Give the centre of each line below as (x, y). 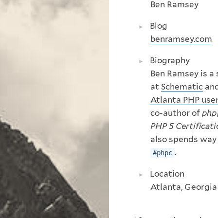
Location (167, 173)
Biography (170, 60)
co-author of (176, 113)
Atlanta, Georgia (184, 187)
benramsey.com (181, 39)
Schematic (182, 86)
